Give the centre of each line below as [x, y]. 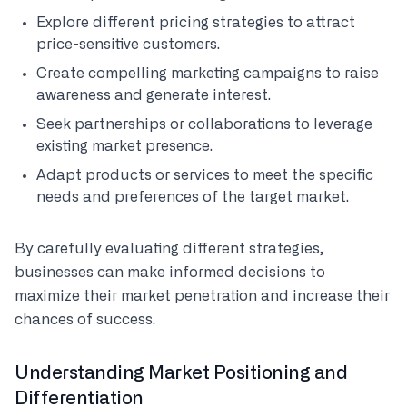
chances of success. [85, 320]
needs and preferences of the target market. [193, 197]
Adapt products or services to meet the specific [205, 175]
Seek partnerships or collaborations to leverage [204, 124]
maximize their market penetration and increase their [202, 296]
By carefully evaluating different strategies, [169, 249]
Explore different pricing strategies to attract [196, 23]
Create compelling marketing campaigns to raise [208, 74]
